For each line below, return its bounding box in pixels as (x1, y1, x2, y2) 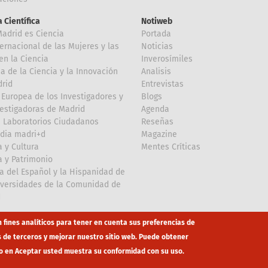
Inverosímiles (141, 54, 193, 64)
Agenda (141, 104, 169, 114)
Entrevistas (141, 79, 184, 89)
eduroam (33, 254, 73, 266)
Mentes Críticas (141, 142, 200, 152)
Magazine (141, 129, 177, 139)
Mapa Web (102, 254, 147, 266)
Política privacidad (176, 254, 260, 266)
